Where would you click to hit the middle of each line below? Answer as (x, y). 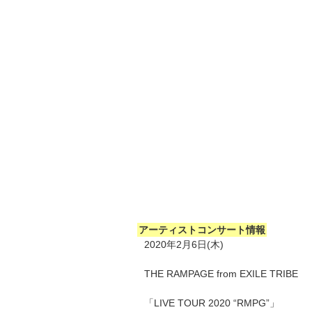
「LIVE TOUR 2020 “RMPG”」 (212, 303)
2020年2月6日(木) (184, 244)
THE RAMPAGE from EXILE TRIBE (221, 273)
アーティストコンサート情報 (202, 229)
